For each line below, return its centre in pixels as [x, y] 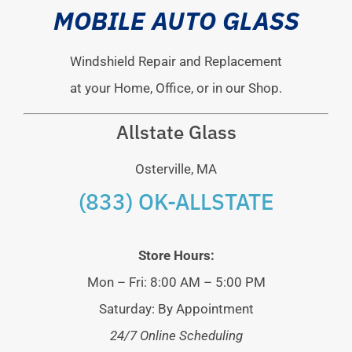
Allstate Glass [176, 132]
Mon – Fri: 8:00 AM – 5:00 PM [176, 282]
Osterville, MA [176, 169]
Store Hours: [176, 255]
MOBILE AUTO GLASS [176, 21]
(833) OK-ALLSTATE [176, 201]
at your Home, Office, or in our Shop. [176, 88]
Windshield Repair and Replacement [176, 62]
